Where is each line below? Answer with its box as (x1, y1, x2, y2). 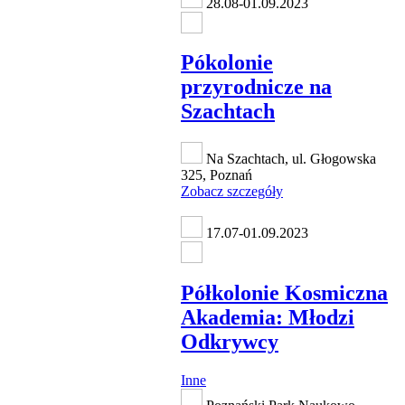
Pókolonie (181, 51, 273, 75)
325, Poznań (181, 167, 252, 184)
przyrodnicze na (181, 75, 332, 99)
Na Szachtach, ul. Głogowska (202, 151, 376, 167)
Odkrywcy (181, 330, 278, 354)
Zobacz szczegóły (181, 184, 283, 200)
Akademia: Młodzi (181, 306, 354, 330)
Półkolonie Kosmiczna (181, 281, 388, 306)
